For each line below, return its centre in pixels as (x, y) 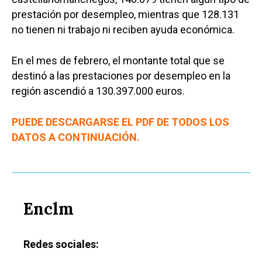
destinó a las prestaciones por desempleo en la (121, 76)
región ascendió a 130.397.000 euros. (98, 91)
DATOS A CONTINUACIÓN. (76, 137)
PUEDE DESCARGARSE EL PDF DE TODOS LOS (120, 122)
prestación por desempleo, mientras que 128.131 (125, 15)
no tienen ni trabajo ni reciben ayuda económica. (123, 30)
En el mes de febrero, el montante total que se (118, 61)
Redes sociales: (61, 244)
